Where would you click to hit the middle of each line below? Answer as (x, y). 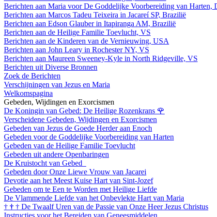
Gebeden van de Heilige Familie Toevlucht (70, 145)
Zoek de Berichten (32, 76)
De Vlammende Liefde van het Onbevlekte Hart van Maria (94, 198)
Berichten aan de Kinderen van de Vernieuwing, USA (86, 41)
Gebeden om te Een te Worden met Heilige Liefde (80, 189)
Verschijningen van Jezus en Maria (57, 84)
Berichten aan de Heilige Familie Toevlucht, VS (77, 32)
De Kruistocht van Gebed (44, 163)
